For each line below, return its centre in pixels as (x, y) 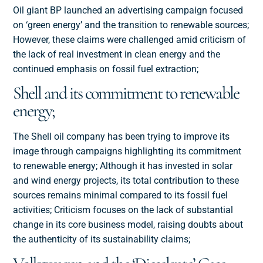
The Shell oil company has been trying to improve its (122, 137)
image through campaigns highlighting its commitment (127, 151)
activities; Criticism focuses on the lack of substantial (123, 210)
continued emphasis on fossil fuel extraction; (106, 69)
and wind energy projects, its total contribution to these (126, 181)
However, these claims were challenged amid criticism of (130, 40)
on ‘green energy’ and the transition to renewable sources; (131, 25)
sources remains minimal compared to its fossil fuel (121, 195)
